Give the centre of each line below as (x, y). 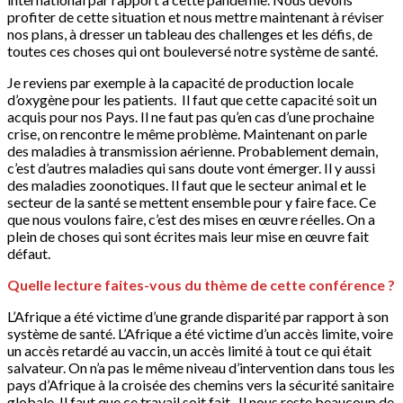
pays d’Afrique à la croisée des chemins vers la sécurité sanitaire (201, 384)
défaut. (29, 253)
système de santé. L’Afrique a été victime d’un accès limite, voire (200, 333)
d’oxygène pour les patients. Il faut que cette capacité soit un (192, 99)
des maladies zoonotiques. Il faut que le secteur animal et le (187, 184)
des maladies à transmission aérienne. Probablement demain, (193, 150)
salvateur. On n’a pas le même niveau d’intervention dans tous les (201, 367)
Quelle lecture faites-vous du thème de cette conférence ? (201, 284)
